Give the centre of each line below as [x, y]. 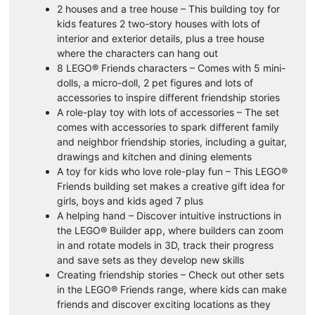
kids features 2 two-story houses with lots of [159, 23]
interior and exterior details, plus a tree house [161, 38]
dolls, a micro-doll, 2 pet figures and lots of [155, 82]
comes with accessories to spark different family [168, 127]
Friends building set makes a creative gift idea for [171, 186]
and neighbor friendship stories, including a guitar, [172, 141]
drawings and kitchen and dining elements [154, 156]
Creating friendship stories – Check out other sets [171, 274]
